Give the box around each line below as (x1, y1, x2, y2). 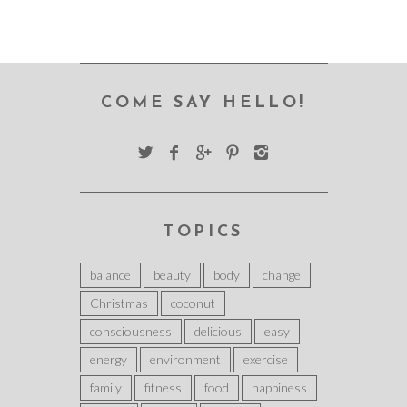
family (89, 380, 122, 395)
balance (89, 267, 131, 283)
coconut (170, 295, 215, 311)
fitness (144, 380, 182, 395)
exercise (243, 352, 288, 367)
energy (89, 352, 127, 367)
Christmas (89, 295, 148, 311)
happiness (251, 380, 307, 395)
